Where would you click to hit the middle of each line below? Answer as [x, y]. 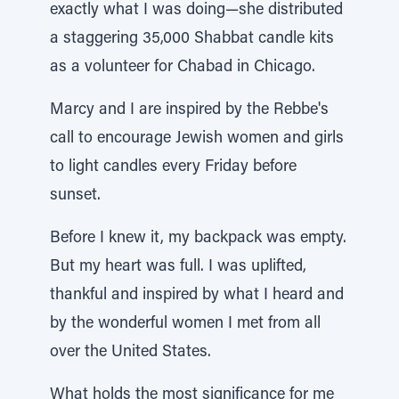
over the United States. [130, 353]
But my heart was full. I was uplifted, [178, 267]
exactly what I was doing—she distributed [196, 11]
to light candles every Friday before [173, 167]
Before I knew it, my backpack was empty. [198, 239]
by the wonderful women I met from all [185, 324]
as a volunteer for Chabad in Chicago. [183, 68]
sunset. [75, 196]
